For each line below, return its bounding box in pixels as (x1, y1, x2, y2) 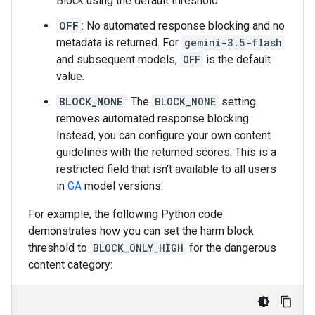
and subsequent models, (56, 53, 180, 66)
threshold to (28, 241, 90, 255)
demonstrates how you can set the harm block (28, 224, 254, 238)
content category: (28, 258, 112, 271)
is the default (203, 53, 271, 66)
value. (56, 70, 84, 83)
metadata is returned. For (56, 36, 181, 49)
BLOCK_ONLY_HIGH (93, 241, 184, 255)
